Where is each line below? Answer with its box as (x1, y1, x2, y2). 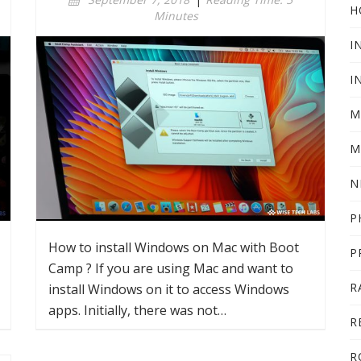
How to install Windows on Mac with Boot (48, 239, 299, 256)
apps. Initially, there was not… (48, 301, 226, 319)
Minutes (153, 8, 198, 23)
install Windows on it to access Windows (48, 280, 289, 298)
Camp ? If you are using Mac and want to (48, 259, 293, 277)
